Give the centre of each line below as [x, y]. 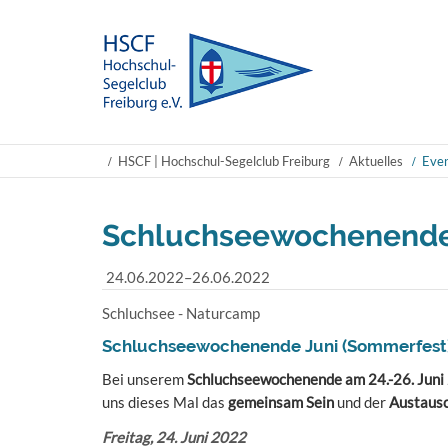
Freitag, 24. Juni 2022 [174, 437]
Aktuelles [376, 161]
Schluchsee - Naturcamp [181, 313]
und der [361, 402]
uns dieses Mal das [165, 402]
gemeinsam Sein [281, 402]
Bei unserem [144, 379]
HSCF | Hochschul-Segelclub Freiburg [224, 161]
